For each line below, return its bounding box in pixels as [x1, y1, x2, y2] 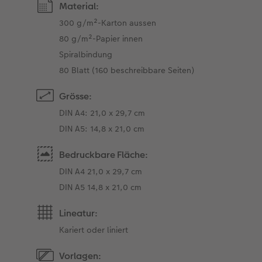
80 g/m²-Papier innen [59, 33, 143, 45]
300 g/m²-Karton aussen [59, 17, 157, 29]
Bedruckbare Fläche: [59, 148, 149, 162]
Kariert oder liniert [59, 224, 129, 236]
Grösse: [59, 89, 92, 104]
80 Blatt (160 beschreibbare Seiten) [59, 64, 195, 77]
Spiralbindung [59, 49, 113, 61]
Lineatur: [59, 206, 98, 220]
